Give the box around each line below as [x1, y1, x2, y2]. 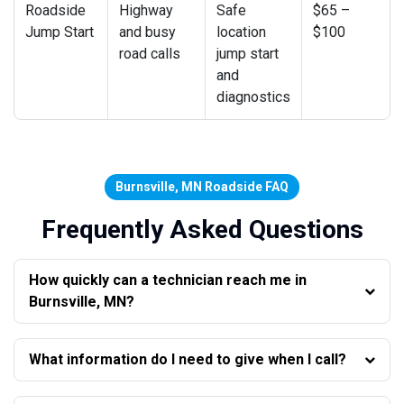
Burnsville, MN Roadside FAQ [115, 179, 289, 194]
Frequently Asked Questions [41, 214, 363, 244]
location [216, 23, 266, 41]
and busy [119, 23, 176, 41]
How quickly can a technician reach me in [29, 271, 307, 289]
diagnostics [216, 87, 290, 106]
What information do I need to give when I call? [29, 350, 346, 368]
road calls [119, 44, 180, 62]
